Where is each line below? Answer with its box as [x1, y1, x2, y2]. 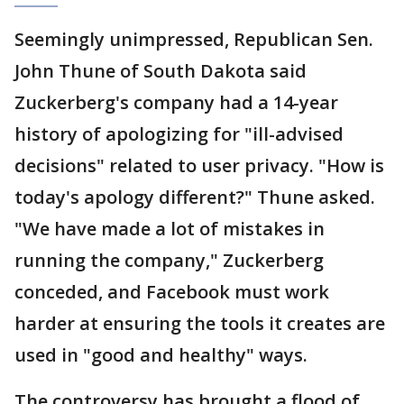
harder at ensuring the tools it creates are [14, 311, 385, 335]
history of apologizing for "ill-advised [14, 122, 344, 146]
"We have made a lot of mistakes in [14, 216, 325, 241]
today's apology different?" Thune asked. [14, 185, 375, 209]
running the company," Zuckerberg [14, 248, 324, 272]
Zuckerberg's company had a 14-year [14, 90, 338, 115]
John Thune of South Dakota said [14, 59, 307, 83]
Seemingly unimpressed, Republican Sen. [14, 27, 373, 51]
